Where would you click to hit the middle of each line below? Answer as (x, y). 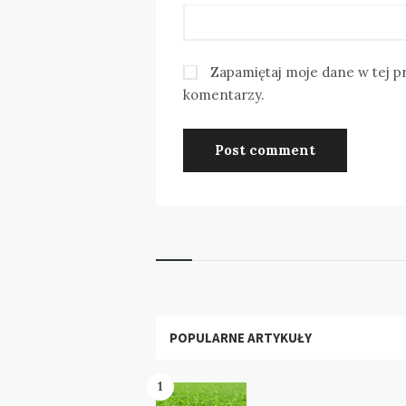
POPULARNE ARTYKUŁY (241, 338)
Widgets (198, 329)
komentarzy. (224, 95)
